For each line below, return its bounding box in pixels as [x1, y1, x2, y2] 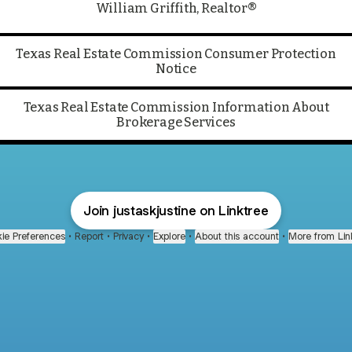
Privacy [113, 229, 144, 243]
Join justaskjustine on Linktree [83, 202, 269, 219]
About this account [195, 229, 279, 243]
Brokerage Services [116, 115, 236, 130]
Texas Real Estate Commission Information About [23, 100, 329, 115]
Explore [153, 229, 185, 243]
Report [75, 229, 104, 243]
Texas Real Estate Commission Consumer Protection [16, 46, 336, 61]
